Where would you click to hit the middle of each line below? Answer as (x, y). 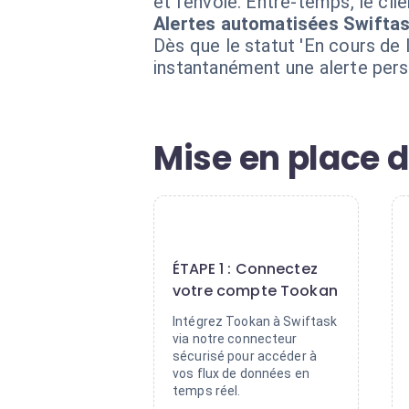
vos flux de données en (241, 373)
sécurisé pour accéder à (245, 356)
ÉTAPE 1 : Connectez (245, 269)
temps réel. (207, 391)
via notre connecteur (235, 339)
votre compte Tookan (255, 291)
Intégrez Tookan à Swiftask (255, 321)
